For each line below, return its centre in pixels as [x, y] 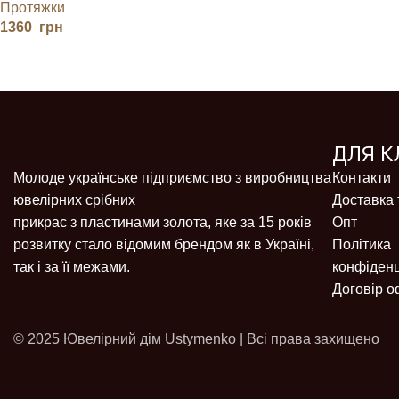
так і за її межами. [72, 266]
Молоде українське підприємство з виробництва [172, 177]
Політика [361, 244]
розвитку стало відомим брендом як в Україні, [164, 244]
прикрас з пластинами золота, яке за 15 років [163, 222]
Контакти [361, 177]
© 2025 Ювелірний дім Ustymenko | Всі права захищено [196, 338]
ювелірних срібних [74, 199]
